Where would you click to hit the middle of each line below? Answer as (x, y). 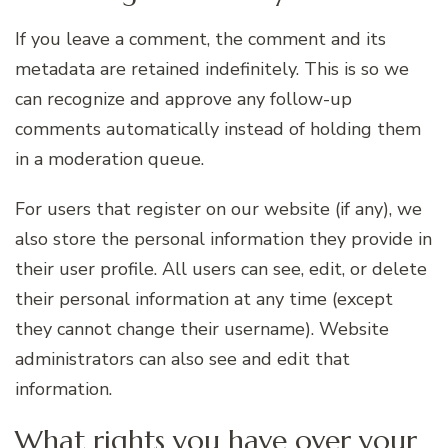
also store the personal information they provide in (223, 239)
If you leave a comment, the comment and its (200, 39)
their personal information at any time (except (204, 299)
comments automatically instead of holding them (218, 129)
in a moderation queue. (109, 159)
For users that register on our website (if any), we (218, 209)
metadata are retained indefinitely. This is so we (212, 69)
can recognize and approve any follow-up (183, 99)
